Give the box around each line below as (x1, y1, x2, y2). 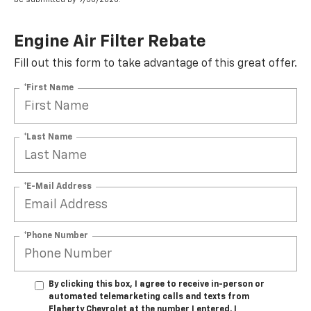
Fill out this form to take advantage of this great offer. (14, 58, 297, 70)
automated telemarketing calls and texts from (49, 293, 249, 302)
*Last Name (24, 133, 72, 142)
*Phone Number (24, 231, 88, 240)
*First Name (24, 83, 74, 92)
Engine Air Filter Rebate (14, 33, 206, 51)
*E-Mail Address (24, 182, 92, 191)
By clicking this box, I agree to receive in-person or (49, 280, 264, 289)
